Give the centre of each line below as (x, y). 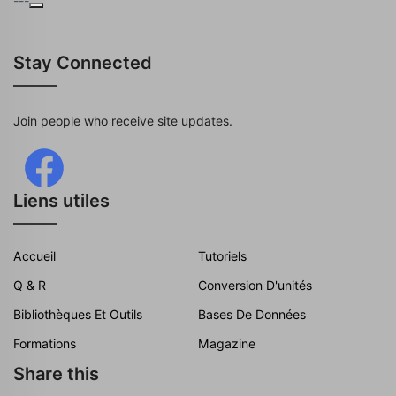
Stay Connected (83, 63)
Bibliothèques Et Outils (78, 314)
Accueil (34, 256)
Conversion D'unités (255, 285)
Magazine (227, 343)
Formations (45, 343)
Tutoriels (222, 256)
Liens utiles (61, 201)
